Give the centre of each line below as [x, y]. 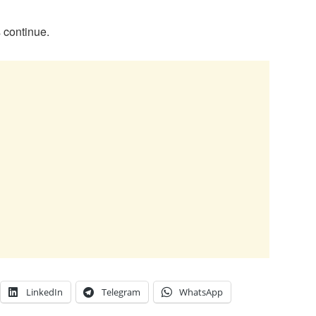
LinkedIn [44, 292]
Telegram [121, 292]
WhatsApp [201, 292]
